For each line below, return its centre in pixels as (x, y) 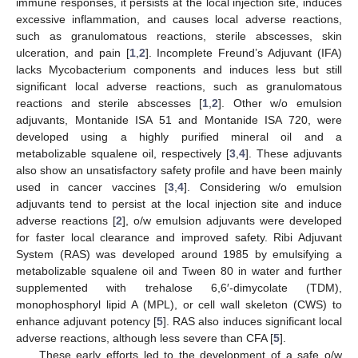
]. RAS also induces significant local (252, 321)
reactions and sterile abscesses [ (109, 103)
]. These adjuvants (294, 153)
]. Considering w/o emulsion (263, 187)
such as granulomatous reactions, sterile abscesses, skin (179, 36)
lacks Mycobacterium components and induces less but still (179, 69)
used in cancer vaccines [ (92, 187)
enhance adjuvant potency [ (86, 321)
